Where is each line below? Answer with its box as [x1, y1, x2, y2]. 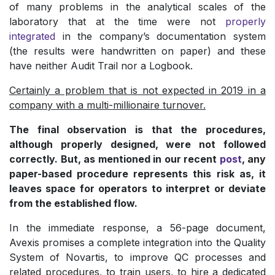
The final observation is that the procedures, [9, 123, 266, 136]
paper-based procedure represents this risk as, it [9, 168, 266, 180]
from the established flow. [9, 197, 137, 210]
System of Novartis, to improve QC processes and [9, 251, 266, 264]
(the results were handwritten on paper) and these [9, 45, 266, 58]
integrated [9, 30, 55, 43]
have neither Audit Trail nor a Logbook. [9, 60, 193, 72]
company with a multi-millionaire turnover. [9, 99, 206, 112]
